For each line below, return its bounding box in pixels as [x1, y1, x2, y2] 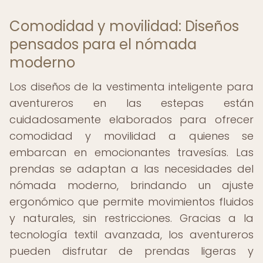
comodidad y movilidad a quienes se [9, 129, 254, 143]
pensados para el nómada [9, 35, 197, 54]
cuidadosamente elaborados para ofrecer [9, 112, 254, 127]
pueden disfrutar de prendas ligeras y [9, 244, 254, 258]
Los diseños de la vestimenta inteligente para [9, 79, 254, 94]
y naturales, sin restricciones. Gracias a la [9, 211, 254, 225]
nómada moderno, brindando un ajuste [9, 178, 254, 193]
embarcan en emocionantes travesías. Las [9, 145, 254, 160]
